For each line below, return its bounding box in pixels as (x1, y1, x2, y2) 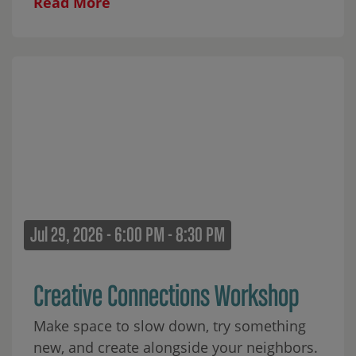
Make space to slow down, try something (33, 316, 306, 336)
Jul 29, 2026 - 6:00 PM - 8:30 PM (30, 220, 225, 248)
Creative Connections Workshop (33, 276, 300, 315)
